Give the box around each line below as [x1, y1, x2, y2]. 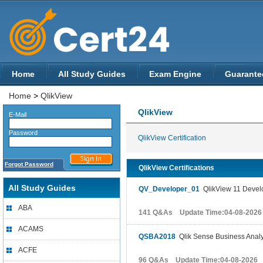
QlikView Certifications [139, 164, 214, 172]
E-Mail [4, 111, 26, 118]
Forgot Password [5, 161, 53, 167]
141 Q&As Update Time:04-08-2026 [139, 208, 262, 217]
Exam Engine [149, 69, 201, 79]
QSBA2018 [139, 232, 176, 241]
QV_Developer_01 [139, 185, 200, 193]
